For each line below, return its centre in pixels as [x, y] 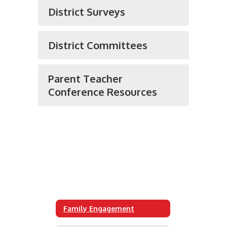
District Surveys [87, 12]
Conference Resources [103, 92]
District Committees [98, 45]
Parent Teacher [85, 79]
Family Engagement [99, 208]
